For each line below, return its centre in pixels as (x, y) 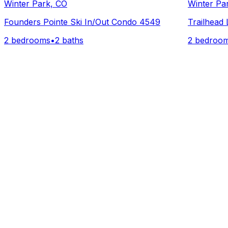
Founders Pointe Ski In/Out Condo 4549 (82, 22)
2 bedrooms (27, 40)
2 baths (69, 40)
